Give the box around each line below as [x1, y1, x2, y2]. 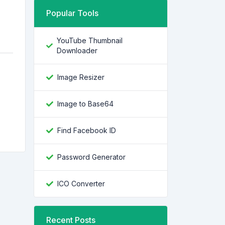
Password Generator [57, 153, 126, 161]
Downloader [56, 46, 97, 55]
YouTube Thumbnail [56, 36, 123, 45]
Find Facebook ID [57, 126, 116, 135]
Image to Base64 [57, 99, 114, 108]
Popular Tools [46, 8, 98, 18]
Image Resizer [57, 73, 104, 81]
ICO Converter [57, 179, 105, 188]
